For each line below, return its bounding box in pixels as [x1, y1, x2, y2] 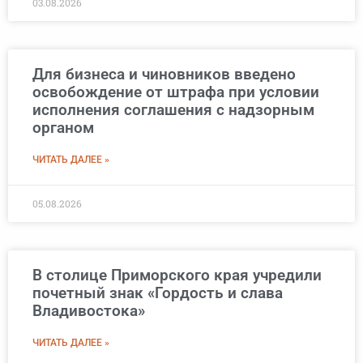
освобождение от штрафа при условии [32, 83, 319, 102]
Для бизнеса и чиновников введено [32, 65, 296, 84]
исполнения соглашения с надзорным [32, 100, 314, 120]
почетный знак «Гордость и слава [32, 284, 283, 303]
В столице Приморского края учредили [32, 266, 322, 285]
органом [32, 118, 94, 138]
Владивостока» [32, 301, 145, 321]
